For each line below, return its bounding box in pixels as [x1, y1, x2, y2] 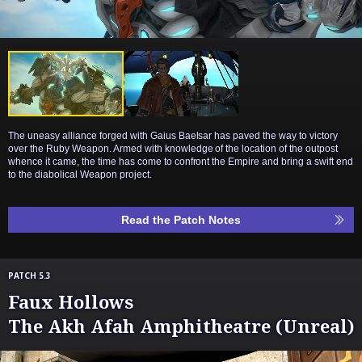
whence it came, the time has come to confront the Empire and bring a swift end [8, 155, 354, 167]
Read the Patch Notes [121, 213, 241, 226]
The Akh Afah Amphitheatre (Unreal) [8, 313, 355, 338]
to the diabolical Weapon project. [8, 168, 152, 180]
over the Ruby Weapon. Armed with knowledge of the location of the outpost [8, 142, 339, 154]
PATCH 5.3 [8, 269, 51, 281]
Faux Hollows [8, 288, 133, 314]
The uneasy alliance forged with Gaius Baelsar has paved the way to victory [8, 129, 339, 141]
